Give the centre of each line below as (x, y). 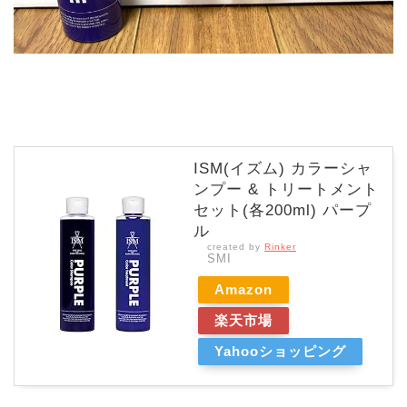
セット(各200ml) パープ (283, 211)
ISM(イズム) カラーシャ (283, 169)
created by (236, 247)
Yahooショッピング (280, 352)
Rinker (280, 247)
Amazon (243, 290)
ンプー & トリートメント (286, 190)
